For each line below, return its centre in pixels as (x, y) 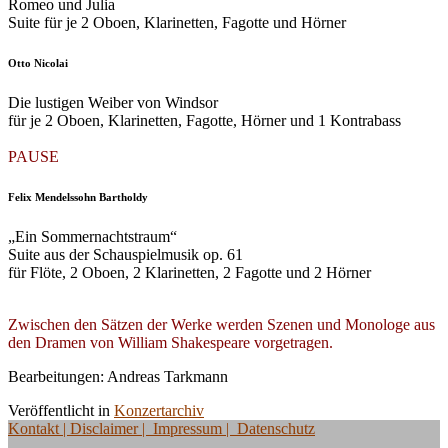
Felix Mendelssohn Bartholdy (78, 197)
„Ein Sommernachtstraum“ (92, 237)
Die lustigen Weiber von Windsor (113, 103)
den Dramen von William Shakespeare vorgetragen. (170, 343)
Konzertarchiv (159, 411)
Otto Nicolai (38, 63)
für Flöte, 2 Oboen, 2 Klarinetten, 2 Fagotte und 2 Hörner (189, 273)
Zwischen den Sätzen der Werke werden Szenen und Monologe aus (221, 325)
